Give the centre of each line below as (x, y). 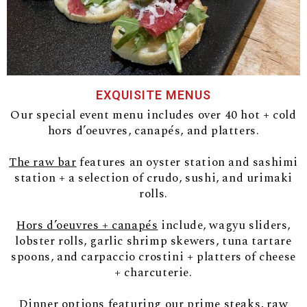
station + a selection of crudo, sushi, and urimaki (153, 179)
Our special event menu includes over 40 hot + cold (153, 115)
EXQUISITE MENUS (153, 95)
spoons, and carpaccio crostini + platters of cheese (153, 257)
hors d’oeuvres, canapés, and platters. (153, 131)
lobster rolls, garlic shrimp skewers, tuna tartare (153, 242)
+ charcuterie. (153, 273)
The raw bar (42, 163)
